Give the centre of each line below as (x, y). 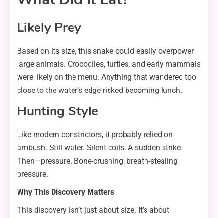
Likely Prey (49, 28)
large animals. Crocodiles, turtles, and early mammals (109, 64)
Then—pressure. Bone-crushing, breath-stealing (97, 161)
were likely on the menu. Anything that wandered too (107, 77)
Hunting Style (58, 111)
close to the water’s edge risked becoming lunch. (100, 91)
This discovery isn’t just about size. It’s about (93, 210)
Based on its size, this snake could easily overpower (105, 51)
